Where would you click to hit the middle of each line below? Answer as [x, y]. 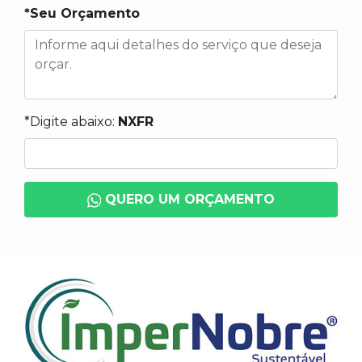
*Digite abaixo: [71, 122]
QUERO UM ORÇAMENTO [188, 199]
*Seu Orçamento [82, 13]
